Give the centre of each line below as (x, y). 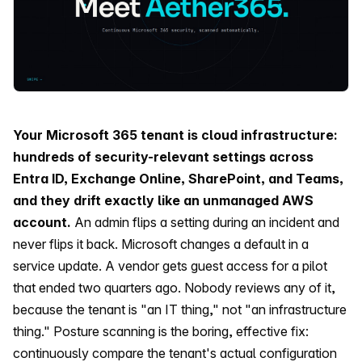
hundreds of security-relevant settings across (163, 157)
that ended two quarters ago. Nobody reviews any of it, (174, 288)
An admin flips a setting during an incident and (205, 223)
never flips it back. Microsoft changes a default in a (161, 244)
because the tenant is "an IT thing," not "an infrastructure (180, 310)
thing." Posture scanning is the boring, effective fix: (161, 332)
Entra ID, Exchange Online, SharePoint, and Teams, (178, 179)
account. (42, 223)
